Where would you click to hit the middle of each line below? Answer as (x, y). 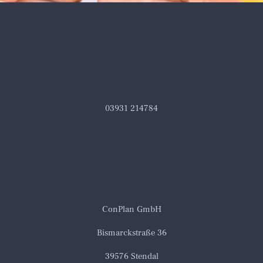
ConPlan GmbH (131, 209)
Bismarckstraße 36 (131, 233)
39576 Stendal (131, 256)
